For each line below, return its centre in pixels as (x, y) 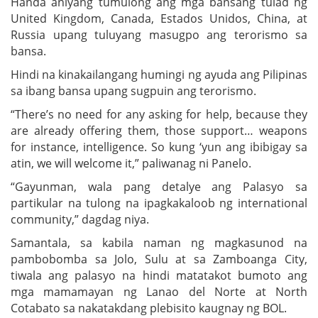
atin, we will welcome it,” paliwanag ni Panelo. (131, 163)
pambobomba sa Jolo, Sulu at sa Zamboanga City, (159, 259)
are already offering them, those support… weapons (159, 130)
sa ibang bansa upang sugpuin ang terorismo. (133, 91)
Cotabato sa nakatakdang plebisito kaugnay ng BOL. (149, 308)
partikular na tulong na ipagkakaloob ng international (159, 203)
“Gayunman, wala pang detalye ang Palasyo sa (159, 186)
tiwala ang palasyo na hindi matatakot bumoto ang (159, 275)
